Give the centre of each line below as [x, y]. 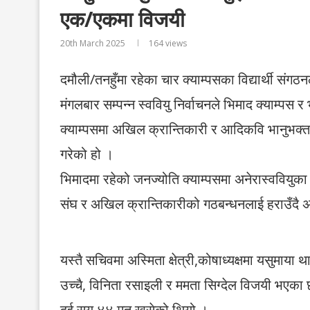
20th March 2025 [93, 43]
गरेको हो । [87, 154]
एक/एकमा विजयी [122, 19]
